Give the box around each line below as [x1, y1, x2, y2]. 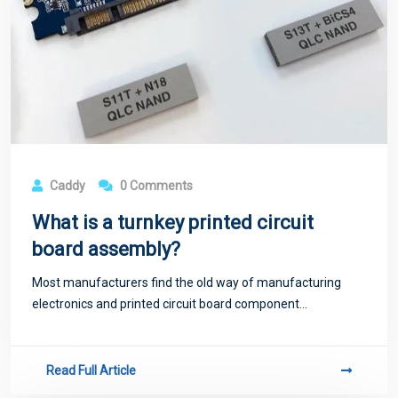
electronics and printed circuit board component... [32, 297, 307, 312]
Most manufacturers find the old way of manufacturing [32, 275, 341, 291]
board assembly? [32, 238, 180, 261]
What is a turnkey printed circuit [32, 211, 314, 235]
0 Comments [117, 179, 193, 194]
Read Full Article [46, 363, 136, 378]
